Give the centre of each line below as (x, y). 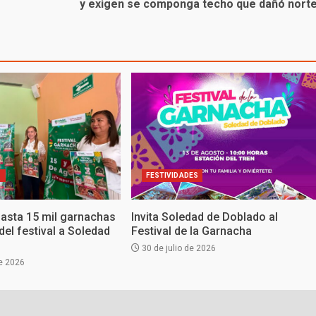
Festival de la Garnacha (191, 231)
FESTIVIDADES (172, 176)
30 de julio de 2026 (177, 249)
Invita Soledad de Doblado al (204, 217)
